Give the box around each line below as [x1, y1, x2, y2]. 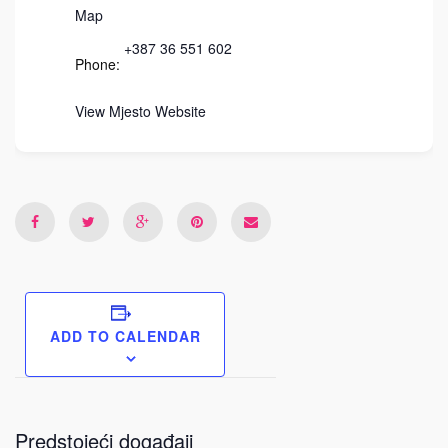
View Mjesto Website [75, 101, 206, 121]
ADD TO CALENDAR [49, 326, 201, 347]
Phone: [75, 54, 120, 74]
